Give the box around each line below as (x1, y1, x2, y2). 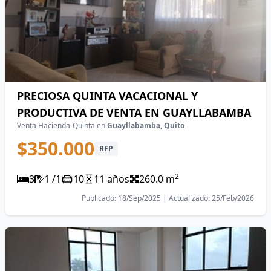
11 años (94, 172, 129, 186)
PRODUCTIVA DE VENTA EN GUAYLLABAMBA (17, 105, 251, 120)
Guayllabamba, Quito (107, 120, 184, 131)
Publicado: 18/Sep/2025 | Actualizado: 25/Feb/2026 (82, 193, 254, 203)
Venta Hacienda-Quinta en (17, 120, 107, 131)
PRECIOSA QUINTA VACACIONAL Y (17, 88, 198, 103)
